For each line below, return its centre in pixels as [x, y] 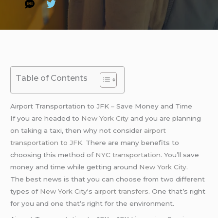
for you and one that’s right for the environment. [92, 203]
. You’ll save [180, 154]
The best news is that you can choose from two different [108, 179]
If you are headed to [46, 118]
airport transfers [122, 191]
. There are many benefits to [131, 142]
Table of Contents [52, 78]
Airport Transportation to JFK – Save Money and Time [101, 106]
